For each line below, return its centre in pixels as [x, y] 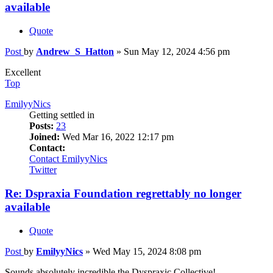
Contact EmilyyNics [68, 159]
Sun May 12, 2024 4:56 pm [177, 52]
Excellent [23, 73]
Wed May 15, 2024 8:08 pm [147, 251]
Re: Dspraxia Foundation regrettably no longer [123, 193]
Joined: [44, 137]
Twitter [43, 170]
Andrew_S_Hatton [75, 52]
